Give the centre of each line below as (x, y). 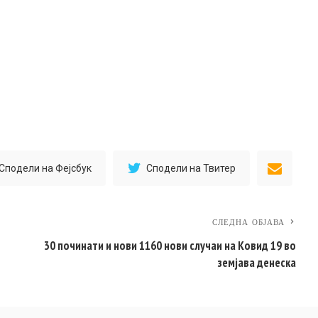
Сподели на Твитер (191, 168)
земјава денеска (257, 263)
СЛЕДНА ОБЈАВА (248, 222)
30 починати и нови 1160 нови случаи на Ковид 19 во (170, 246)
